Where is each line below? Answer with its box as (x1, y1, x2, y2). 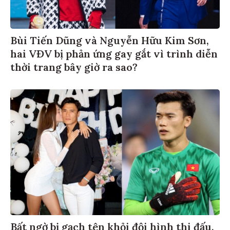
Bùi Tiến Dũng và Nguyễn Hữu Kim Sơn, (10, 32, 209, 45)
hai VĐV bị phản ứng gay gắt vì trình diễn (10, 45, 218, 59)
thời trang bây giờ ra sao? (10, 59, 138, 72)
